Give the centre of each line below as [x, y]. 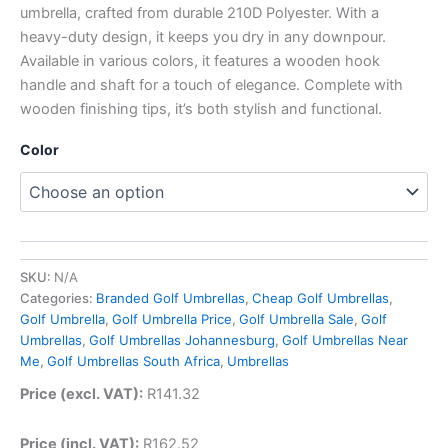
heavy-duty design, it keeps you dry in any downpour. [203, 37]
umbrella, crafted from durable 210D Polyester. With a [199, 13]
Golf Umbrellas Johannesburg [182, 339]
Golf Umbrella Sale [296, 318]
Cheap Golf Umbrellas [320, 297]
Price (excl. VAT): [81, 394]
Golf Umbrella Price [172, 318]
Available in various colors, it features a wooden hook [200, 61]
